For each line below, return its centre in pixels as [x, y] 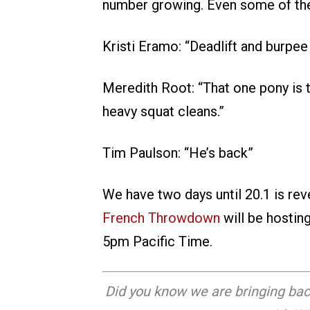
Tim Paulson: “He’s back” [178, 153]
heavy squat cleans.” [163, 112]
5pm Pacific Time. [157, 242]
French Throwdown [161, 218]
